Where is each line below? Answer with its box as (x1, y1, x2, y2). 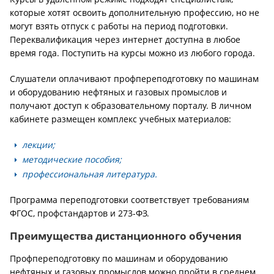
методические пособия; (22, 154, 122, 165)
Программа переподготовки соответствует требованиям (10, 194, 249, 206)
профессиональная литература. (22, 168, 160, 180)
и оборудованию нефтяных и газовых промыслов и (10, 86, 227, 98)
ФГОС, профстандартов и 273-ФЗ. (10, 207, 152, 219)
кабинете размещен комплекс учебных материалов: (10, 113, 231, 125)
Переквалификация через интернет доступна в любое (10, 34, 240, 45)
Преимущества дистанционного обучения (10, 229, 242, 243)
